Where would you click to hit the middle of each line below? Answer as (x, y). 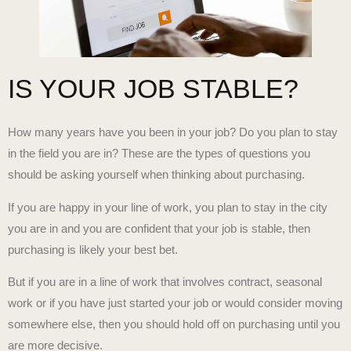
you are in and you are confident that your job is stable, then (159, 228)
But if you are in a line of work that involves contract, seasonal (165, 282)
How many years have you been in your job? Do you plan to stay (173, 132)
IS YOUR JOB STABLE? (153, 89)
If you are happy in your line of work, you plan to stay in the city (168, 207)
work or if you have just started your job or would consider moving (175, 303)
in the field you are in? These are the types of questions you (159, 154)
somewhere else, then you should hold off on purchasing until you (174, 324)
